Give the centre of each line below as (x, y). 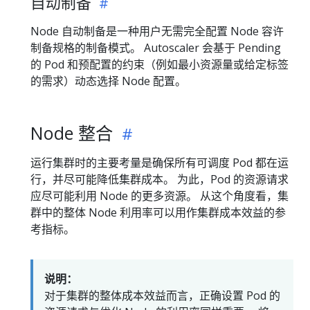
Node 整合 (74, 133)
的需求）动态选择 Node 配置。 (108, 81)
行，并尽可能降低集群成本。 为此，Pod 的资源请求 (159, 180)
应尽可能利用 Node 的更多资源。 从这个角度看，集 (159, 196)
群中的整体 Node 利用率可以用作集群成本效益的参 (158, 213)
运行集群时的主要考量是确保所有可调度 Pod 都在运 (159, 163)
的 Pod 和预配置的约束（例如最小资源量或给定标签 (159, 65)
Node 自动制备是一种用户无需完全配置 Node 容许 (157, 31)
